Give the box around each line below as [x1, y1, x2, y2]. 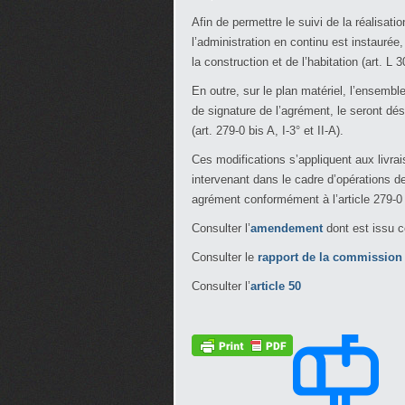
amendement [250, 221, 326, 235]
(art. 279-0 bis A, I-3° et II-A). [192, 124, 344, 137]
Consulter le [192, 250, 258, 264]
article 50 [250, 279, 305, 293]
